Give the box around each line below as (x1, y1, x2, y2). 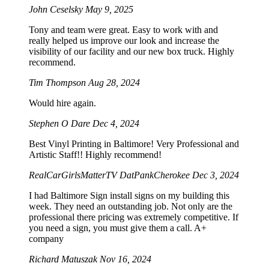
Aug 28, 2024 (88, 77, 140, 88)
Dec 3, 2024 (192, 170, 239, 181)
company (29, 234, 64, 244)
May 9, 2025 (85, 4, 133, 15)
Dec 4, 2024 (92, 118, 139, 129)
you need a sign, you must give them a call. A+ (29, 223, 207, 234)
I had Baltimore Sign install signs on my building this (29, 190, 229, 201)
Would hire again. (29, 98, 96, 109)
